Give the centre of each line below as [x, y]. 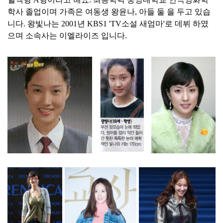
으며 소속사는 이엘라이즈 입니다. [67, 36]
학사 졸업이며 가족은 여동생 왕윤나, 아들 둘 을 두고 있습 [109, 12]
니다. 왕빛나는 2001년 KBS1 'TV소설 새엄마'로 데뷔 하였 [108, 24]
